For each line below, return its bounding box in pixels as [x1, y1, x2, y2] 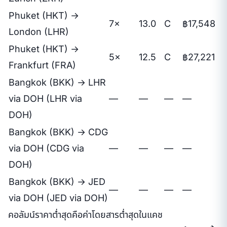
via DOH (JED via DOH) [9, 192, 108, 203]
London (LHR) [9, 26, 69, 37]
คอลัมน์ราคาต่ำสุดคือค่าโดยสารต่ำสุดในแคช [8, 209, 163, 220]
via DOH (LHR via [9, 93, 82, 104]
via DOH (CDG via [9, 142, 84, 154]
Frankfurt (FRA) [9, 59, 76, 70]
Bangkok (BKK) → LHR [9, 77, 106, 88]
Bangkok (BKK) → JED [9, 176, 105, 187]
